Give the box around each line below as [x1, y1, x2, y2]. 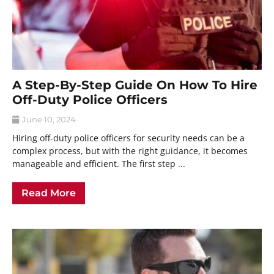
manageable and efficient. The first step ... [12, 158, 185, 170]
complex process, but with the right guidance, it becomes [12, 145, 248, 157]
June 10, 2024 [20, 114, 76, 125]
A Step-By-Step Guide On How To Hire [12, 78, 257, 93]
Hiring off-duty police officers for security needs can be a [12, 132, 245, 144]
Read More [21, 187, 76, 199]
